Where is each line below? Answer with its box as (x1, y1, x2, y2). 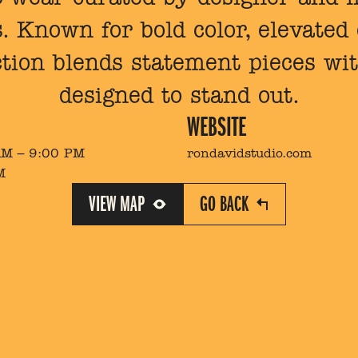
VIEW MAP (89, 192, 145, 217)
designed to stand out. (58, 82, 300, 109)
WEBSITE (187, 111, 246, 144)
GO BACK (200, 192, 249, 217)
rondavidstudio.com (187, 145, 312, 161)
